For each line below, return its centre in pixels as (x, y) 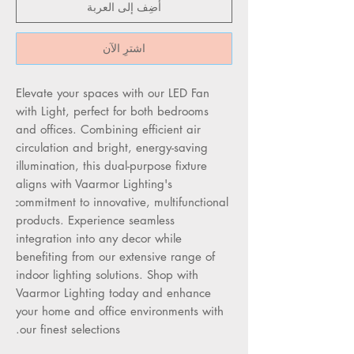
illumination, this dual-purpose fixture (111, 165)
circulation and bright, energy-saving (112, 147)
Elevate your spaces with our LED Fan (113, 92)
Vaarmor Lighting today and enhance (113, 292)
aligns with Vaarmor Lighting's (94, 183)
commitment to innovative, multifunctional (121, 201)
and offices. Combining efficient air (108, 129)
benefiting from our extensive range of (115, 256)
